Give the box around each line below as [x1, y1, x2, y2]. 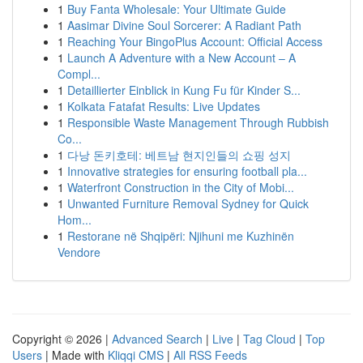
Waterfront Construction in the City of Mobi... [67, 179, 294, 195]
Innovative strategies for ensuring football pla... [67, 163, 307, 179]
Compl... [58, 66, 100, 82]
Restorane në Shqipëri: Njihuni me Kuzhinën [67, 228, 294, 244]
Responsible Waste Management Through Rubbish [67, 114, 329, 130]
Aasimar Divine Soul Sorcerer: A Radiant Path [67, 17, 301, 33]
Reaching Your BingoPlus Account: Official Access [67, 33, 322, 49]
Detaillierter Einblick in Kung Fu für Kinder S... [67, 82, 301, 98]
